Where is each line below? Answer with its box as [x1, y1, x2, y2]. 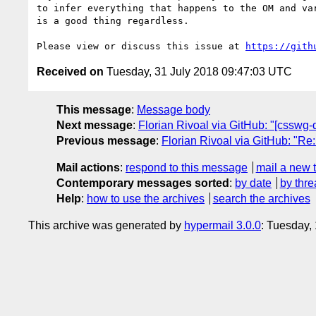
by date [235, 176, 272, 189]
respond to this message [126, 161, 248, 174]
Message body [137, 103, 210, 116]
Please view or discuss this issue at [37, 40, 245, 51]
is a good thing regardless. [37, 15, 189, 26]
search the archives [212, 192, 310, 205]
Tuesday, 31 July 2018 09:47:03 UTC [104, 65, 292, 78]
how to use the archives [87, 192, 205, 205]
